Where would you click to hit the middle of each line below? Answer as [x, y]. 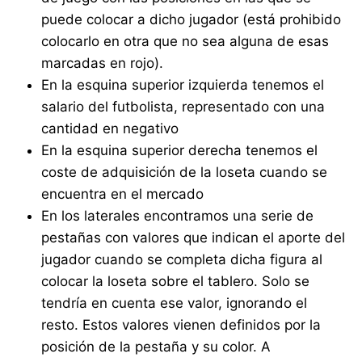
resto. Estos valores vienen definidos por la [181, 325]
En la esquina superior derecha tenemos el [180, 151]
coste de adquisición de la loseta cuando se [185, 173]
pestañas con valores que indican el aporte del [194, 238]
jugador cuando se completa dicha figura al [182, 260]
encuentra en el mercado [123, 194]
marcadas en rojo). [103, 63]
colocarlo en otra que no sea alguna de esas [185, 42]
